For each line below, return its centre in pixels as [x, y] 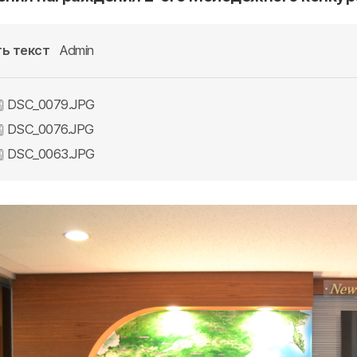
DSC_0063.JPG [49, 154]
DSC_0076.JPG [49, 129]
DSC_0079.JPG [49, 104]
